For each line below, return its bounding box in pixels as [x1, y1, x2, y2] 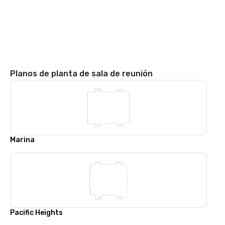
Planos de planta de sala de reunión [10, 69, 153, 78]
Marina [10, 136, 35, 144]
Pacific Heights [10, 208, 63, 217]
